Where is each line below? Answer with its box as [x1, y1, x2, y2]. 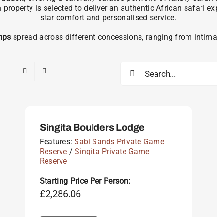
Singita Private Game [75, 146, 150, 156]
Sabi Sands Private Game [74, 137, 164, 146]
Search [119, 61, 144, 70]
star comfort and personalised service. [40, 13, 177, 22]
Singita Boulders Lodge [39, 122, 145, 133]
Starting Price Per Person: [39, 176, 131, 186]
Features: [39, 137, 75, 146]
